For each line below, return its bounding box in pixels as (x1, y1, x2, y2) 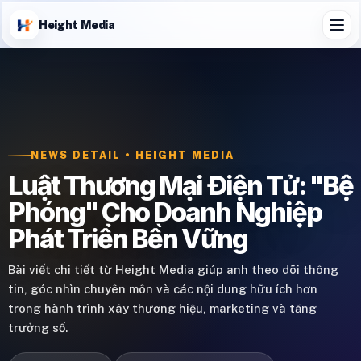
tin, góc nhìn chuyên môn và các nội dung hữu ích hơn (8, 282, 317, 296)
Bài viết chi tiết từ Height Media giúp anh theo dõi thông (8, 263, 338, 276)
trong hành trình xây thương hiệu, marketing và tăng (8, 301, 317, 315)
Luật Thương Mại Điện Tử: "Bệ (8, 169, 353, 201)
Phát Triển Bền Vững (8, 222, 247, 255)
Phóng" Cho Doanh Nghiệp (8, 196, 322, 228)
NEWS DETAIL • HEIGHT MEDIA (31, 149, 234, 161)
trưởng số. (8, 321, 68, 334)
